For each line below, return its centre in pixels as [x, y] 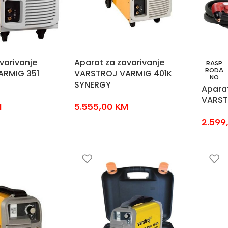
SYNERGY [92, 85]
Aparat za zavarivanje [119, 62]
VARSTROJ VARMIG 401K [123, 74]
